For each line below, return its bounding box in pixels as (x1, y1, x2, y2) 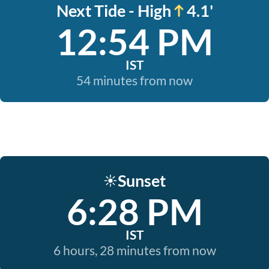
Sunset (118, 171, 166, 190)
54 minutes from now (76, 73, 193, 88)
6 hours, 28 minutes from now (53, 243, 216, 258)
